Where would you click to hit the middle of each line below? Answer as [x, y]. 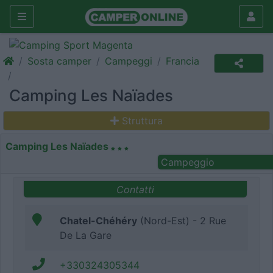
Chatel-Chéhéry [98, 221]
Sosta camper [59, 61]
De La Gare [86, 236]
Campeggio [187, 162]
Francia [183, 61]
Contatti [135, 189]
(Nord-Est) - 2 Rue [182, 221]
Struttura [142, 121]
